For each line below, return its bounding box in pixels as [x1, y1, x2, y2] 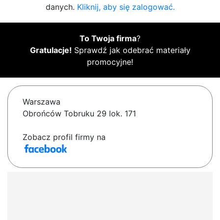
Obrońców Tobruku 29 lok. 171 [23, 109, 136, 119]
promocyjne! [87, 57, 133, 67]
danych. [45, 2, 77, 12]
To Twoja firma [80, 33, 137, 44]
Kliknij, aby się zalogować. [77, 2, 175, 12]
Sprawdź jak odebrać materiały [71, 45, 191, 55]
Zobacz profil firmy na [23, 132, 106, 142]
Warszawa [23, 97, 60, 107]
